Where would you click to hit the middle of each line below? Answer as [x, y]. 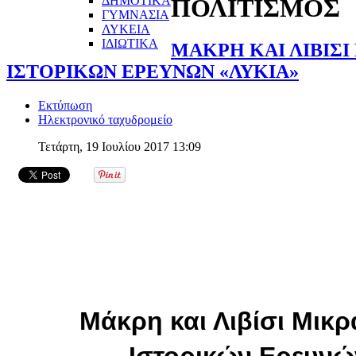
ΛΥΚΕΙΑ [126, 29]
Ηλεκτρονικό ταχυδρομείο [105, 120]
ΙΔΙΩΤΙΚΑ [130, 43]
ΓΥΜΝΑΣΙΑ [135, 14]
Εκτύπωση [65, 106]
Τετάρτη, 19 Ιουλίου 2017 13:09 [120, 147]
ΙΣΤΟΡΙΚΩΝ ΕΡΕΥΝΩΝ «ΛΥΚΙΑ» [153, 72]
